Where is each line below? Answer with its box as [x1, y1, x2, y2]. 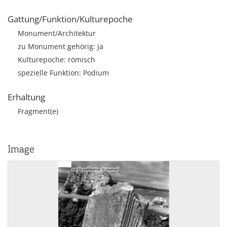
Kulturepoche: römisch [18, 55, 95, 64]
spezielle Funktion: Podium [18, 68, 109, 78]
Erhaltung [8, 91, 45, 103]
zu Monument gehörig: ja [18, 42, 103, 51]
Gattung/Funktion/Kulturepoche [8, 13, 133, 25]
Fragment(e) [18, 106, 58, 116]
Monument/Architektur [18, 28, 96, 38]
